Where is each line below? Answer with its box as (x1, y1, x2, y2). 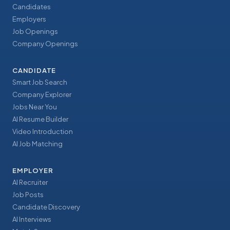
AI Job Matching (12, 140, 63, 148)
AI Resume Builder (12, 115, 68, 124)
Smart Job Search (12, 78, 67, 87)
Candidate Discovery (12, 203, 80, 212)
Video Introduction (12, 127, 73, 136)
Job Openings (12, 27, 58, 36)
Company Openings (12, 40, 78, 48)
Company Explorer (12, 90, 71, 99)
